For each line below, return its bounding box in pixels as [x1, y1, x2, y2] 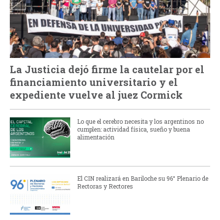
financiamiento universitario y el [10, 75, 178, 88]
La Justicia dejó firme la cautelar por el [10, 62, 204, 76]
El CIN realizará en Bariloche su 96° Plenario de [77, 174, 208, 182]
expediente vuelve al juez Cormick [10, 88, 183, 101]
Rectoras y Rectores [77, 182, 133, 190]
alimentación [77, 133, 114, 141]
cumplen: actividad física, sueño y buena [77, 125, 190, 134]
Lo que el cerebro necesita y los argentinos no [77, 117, 204, 126]
